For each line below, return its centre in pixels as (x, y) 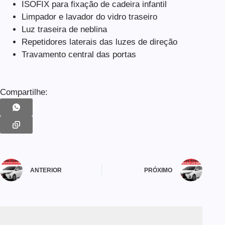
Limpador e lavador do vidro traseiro (89, 17)
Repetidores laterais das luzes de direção (99, 42)
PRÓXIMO (158, 171)
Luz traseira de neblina (64, 30)
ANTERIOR (46, 171)
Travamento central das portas (79, 55)
